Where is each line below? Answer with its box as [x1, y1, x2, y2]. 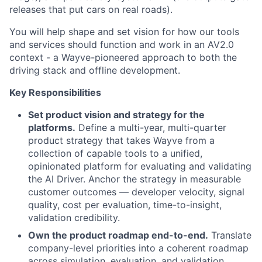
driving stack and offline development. [9, 64, 180, 76]
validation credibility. [28, 211, 120, 223]
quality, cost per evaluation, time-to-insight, [28, 198, 222, 211]
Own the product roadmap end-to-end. [28, 229, 208, 241]
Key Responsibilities [9, 86, 101, 98]
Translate [208, 229, 251, 241]
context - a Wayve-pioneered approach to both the [9, 51, 237, 63]
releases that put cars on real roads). [9, 3, 173, 15]
